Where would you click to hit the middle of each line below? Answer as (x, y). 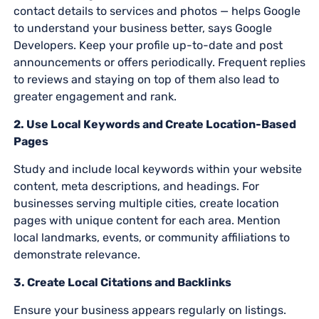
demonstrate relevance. (77, 254)
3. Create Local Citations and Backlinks (122, 282)
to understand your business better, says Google (142, 28)
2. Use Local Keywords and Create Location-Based (155, 124)
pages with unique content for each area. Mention (147, 220)
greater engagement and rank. (95, 96)
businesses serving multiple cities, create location (146, 203)
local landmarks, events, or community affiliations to (151, 237)
